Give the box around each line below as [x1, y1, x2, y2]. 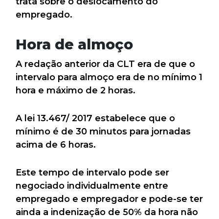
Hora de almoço [16, 36, 133, 53]
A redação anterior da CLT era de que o [16, 59, 195, 70]
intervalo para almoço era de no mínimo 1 [16, 72, 202, 83]
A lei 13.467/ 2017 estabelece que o [16, 113, 175, 124]
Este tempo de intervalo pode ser [16, 167, 169, 178]
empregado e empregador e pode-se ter [16, 194, 203, 205]
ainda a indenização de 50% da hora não [16, 207, 198, 218]
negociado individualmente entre [16, 180, 168, 192]
